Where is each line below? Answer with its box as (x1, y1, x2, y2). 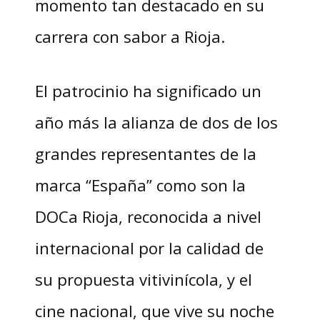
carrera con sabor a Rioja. (34, 25, 225, 47)
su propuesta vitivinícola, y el (34, 268, 252, 290)
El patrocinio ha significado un (34, 79, 261, 101)
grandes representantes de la (34, 142, 256, 164)
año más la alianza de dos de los (34, 111, 278, 133)
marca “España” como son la (34, 174, 246, 196)
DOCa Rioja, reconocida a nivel (34, 205, 261, 227)
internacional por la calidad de (34, 236, 264, 259)
